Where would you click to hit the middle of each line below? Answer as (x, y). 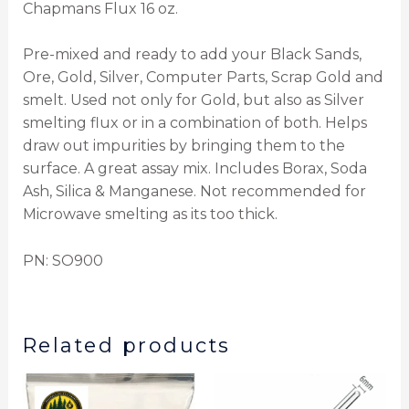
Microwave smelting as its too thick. (150, 215)
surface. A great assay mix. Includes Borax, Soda (194, 169)
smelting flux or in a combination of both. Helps (194, 123)
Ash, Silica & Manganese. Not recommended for (194, 192)
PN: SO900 (63, 260)
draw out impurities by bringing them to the (184, 146)
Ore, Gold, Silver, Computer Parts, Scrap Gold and (203, 78)
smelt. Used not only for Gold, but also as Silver (193, 100)
